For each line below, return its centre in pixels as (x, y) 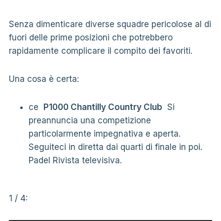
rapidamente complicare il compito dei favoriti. (100, 51)
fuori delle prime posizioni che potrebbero (91, 37)
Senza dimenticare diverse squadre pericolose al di (110, 24)
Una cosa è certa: (44, 79)
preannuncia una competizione (90, 120)
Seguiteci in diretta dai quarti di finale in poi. (115, 147)
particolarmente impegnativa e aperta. (104, 133)
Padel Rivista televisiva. (75, 160)
